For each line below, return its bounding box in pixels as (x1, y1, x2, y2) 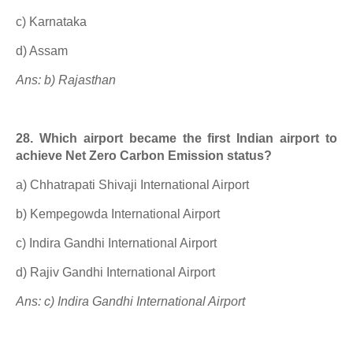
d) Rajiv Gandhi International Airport (16, 266, 215, 279)
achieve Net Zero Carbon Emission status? (16, 149, 272, 162)
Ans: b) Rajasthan (16, 73, 116, 87)
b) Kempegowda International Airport (16, 207, 220, 221)
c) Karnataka (16, 15, 87, 28)
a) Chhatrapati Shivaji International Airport (16, 178, 249, 191)
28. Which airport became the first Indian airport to (16, 132, 337, 145)
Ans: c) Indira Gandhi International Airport (16, 295, 245, 308)
